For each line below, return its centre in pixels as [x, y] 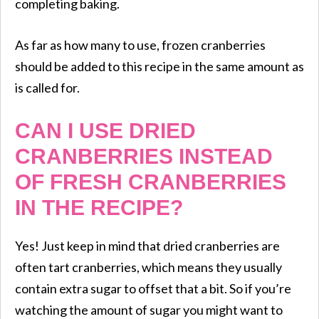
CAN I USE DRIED [105, 130]
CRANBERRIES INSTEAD [144, 156]
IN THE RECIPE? [99, 207]
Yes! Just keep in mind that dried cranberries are [147, 245]
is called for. [47, 87]
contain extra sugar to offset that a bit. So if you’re [153, 288]
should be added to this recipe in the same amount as [159, 66]
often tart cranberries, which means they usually [148, 267]
